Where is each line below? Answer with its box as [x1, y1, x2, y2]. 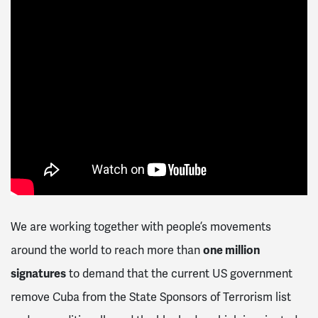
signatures [11, 266, 66, 282]
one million [203, 243, 260, 258]
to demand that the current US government [66, 266, 292, 282]
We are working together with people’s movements [11, 219, 271, 235]
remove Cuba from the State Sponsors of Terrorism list [11, 290, 291, 305]
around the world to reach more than [11, 243, 203, 258]
